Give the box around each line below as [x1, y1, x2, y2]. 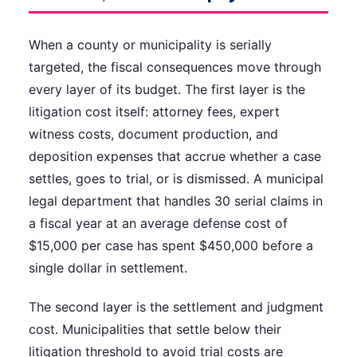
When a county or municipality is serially [29, 37, 272, 53]
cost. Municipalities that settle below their [29, 320, 281, 337]
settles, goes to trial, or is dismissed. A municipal [29, 171, 324, 187]
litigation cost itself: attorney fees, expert [29, 104, 280, 120]
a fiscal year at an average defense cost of [29, 215, 288, 232]
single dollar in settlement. [29, 260, 187, 277]
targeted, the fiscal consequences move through [29, 59, 321, 76]
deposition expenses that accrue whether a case [29, 148, 321, 165]
